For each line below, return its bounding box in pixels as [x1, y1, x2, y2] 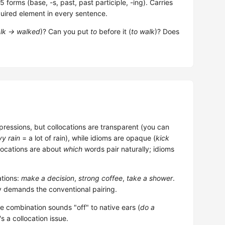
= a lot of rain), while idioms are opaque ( [20, 134, 156, 142]
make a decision [21, 174, 74, 182]
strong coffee [78, 174, 123, 182]
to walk [131, 27, 155, 36]
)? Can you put [40, 27, 90, 36]
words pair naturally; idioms [82, 145, 174, 153]
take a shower [127, 174, 173, 182]
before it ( [97, 27, 131, 36]
